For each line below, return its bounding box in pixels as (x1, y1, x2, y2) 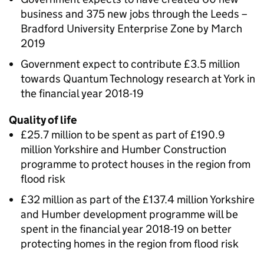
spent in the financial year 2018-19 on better (21, 222, 232, 236)
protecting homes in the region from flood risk (21, 237, 239, 250)
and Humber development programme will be (21, 207, 238, 221)
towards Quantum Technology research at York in (21, 72, 255, 85)
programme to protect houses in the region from (21, 157, 250, 171)
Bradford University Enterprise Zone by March (21, 22, 242, 35)
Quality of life (9, 113, 77, 127)
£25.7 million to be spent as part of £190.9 (21, 128, 225, 141)
